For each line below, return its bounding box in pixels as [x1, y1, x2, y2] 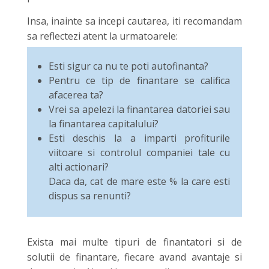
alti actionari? [48, 160, 109, 174]
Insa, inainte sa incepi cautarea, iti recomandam [26, 14, 243, 28]
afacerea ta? [48, 88, 103, 101]
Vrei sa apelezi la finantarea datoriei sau [48, 102, 231, 116]
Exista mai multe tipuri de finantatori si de [26, 235, 243, 249]
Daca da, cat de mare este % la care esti [48, 174, 231, 188]
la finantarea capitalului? [48, 116, 159, 130]
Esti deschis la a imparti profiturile [48, 131, 231, 145]
